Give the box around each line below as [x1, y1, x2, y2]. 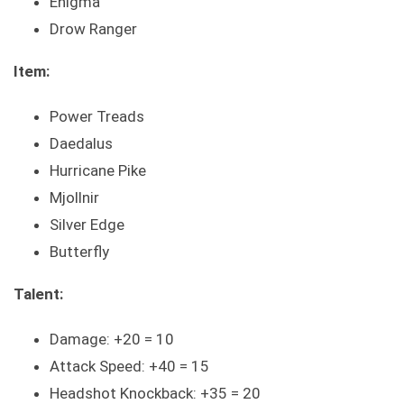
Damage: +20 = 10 [50, 329, 174, 348]
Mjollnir [50, 188, 99, 207]
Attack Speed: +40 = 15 [50, 356, 209, 375]
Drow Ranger [50, 19, 137, 38]
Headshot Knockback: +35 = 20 [50, 383, 261, 402]
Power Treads [50, 106, 144, 125]
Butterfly [50, 242, 109, 261]
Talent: [14, 284, 63, 303]
